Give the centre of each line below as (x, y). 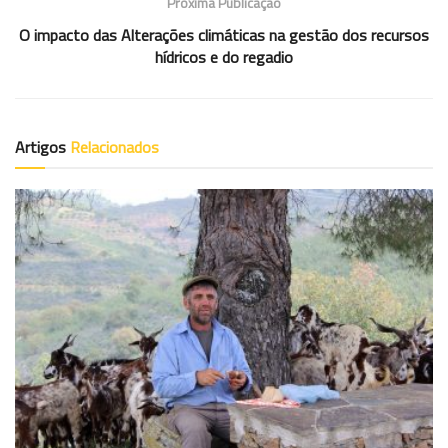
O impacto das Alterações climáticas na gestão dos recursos (224, 34)
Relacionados (114, 146)
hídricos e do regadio (224, 56)
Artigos (42, 146)
